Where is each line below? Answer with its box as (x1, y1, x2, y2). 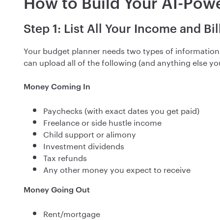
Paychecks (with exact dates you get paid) (43, 104, 199, 116)
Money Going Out (24, 185, 90, 194)
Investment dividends (43, 139, 124, 152)
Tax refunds (43, 151, 87, 164)
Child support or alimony (43, 127, 136, 140)
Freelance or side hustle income (43, 115, 162, 128)
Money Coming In (24, 82, 90, 91)
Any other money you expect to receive (43, 163, 191, 175)
